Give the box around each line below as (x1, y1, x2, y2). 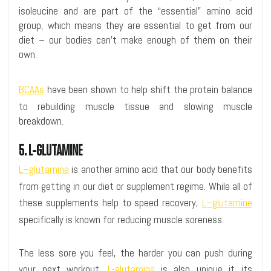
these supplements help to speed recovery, (19, 195, 202, 209)
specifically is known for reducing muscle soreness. (19, 212, 224, 226)
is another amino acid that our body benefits (69, 162, 252, 176)
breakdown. (19, 114, 64, 128)
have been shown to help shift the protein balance (44, 83, 252, 97)
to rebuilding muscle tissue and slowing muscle (19, 100, 252, 114)
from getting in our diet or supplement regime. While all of (19, 179, 252, 193)
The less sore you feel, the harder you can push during (19, 246, 252, 260)
